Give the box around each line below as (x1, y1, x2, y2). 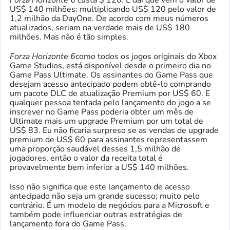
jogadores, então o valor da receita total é (10, 152, 163, 164)
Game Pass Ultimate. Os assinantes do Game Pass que (10, 69, 213, 81)
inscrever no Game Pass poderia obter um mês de (10, 106, 194, 118)
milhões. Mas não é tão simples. (10, 31, 128, 43)
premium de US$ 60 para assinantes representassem (10, 134, 207, 145)
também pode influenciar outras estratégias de (10, 209, 182, 220)
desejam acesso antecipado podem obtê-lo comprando (10, 79, 211, 90)
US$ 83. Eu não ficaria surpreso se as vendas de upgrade (10, 125, 219, 136)
